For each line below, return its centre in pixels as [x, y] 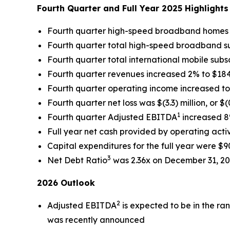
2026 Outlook [66, 183]
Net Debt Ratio [77, 160]
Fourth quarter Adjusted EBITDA [112, 117]
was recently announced [96, 220]
